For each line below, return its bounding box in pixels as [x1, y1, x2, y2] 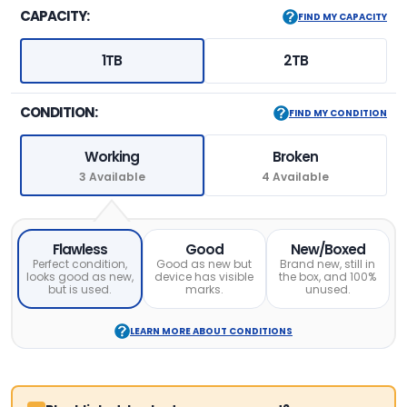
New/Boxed [290, 240, 365, 260]
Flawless [52, 240, 107, 260]
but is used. [47, 282, 112, 298]
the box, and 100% [279, 269, 377, 285]
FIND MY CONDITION [289, 105, 387, 120]
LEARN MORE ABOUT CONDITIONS [130, 324, 293, 339]
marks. [184, 282, 223, 298]
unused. [304, 282, 351, 298]
